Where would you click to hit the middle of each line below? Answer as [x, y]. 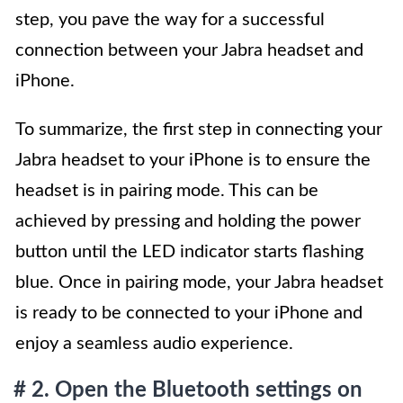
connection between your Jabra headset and [189, 51]
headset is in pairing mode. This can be [167, 191]
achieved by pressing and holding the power [188, 222]
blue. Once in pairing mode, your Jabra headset [199, 283]
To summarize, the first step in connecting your [199, 130]
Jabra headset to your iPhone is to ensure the [193, 161]
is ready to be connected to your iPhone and [189, 313]
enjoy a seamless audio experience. [154, 344]
